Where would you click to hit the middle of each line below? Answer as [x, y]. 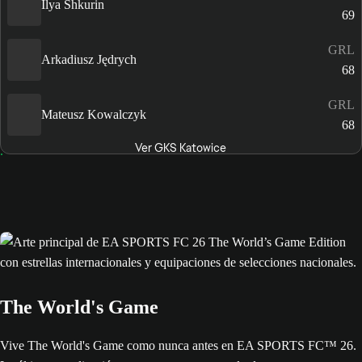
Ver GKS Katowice [181, 147]
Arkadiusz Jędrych [89, 60]
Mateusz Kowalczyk [94, 115]
